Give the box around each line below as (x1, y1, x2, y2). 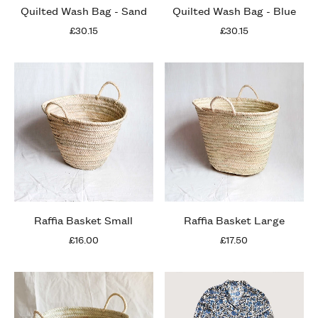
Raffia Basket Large (183, 212, 285, 227)
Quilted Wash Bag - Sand (20, 2, 147, 18)
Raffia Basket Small (34, 212, 133, 227)
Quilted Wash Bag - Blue (172, 2, 296, 18)
